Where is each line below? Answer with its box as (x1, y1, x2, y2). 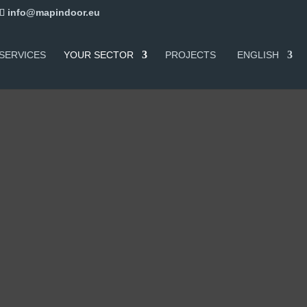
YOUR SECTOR (64, 49, 134, 60)
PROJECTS (165, 49, 217, 60)
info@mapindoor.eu (8, 6, 101, 18)
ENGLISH (236, 49, 279, 60)
